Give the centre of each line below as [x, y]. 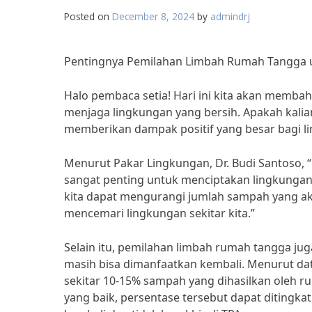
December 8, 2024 [153, 16]
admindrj [230, 16]
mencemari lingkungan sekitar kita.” [159, 213]
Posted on [88, 16]
